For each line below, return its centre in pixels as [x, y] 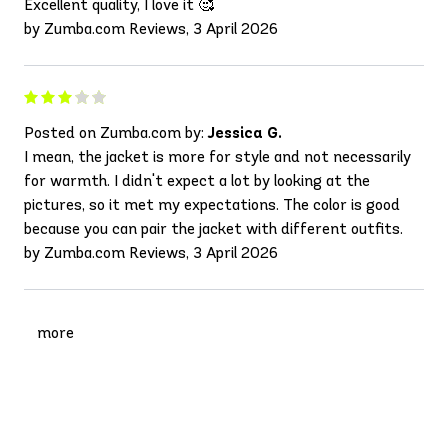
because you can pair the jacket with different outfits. [213, 228]
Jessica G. [245, 132]
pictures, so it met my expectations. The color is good [212, 204]
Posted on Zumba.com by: [116, 132]
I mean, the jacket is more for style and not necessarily [217, 156]
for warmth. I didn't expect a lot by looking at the [197, 180]
